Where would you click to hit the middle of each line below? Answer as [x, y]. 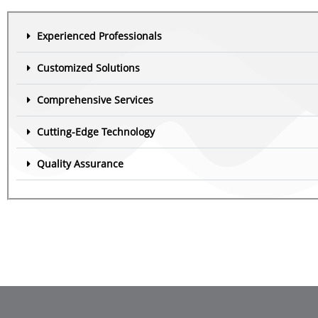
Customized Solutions [88, 68]
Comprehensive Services [95, 100]
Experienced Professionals [99, 36]
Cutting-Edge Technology [96, 132]
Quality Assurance [80, 164]
